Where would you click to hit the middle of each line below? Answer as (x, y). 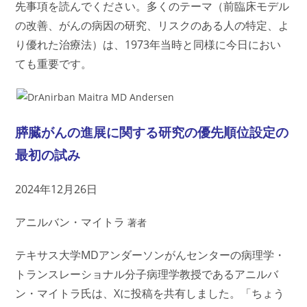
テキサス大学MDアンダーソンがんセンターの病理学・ (150, 255)
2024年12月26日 (57, 189)
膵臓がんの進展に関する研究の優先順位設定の (152, 132)
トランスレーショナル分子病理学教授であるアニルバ (147, 274)
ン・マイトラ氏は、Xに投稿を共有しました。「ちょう (150, 293)
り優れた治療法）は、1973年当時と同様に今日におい (148, 45)
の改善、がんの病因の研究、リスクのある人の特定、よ (152, 25)
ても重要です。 (54, 64)
